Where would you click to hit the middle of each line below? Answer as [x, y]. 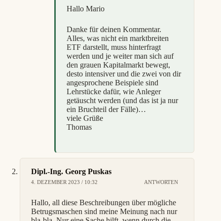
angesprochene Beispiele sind [112, 82]
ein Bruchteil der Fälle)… [106, 109]
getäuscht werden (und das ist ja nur [122, 100]
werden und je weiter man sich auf [120, 56]
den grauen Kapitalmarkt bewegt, [118, 65]
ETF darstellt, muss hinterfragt [114, 47]
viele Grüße [85, 118]
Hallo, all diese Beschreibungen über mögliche [104, 202]
